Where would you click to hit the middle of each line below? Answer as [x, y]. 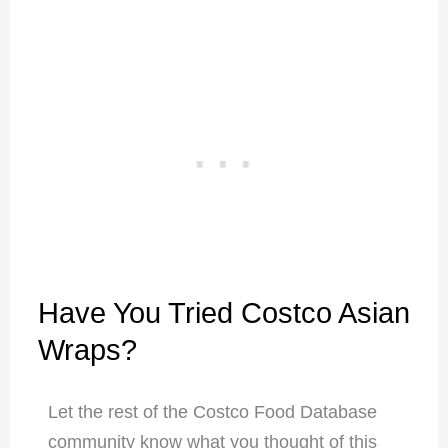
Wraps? [87, 350]
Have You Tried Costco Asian [223, 313]
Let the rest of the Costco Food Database [212, 412]
